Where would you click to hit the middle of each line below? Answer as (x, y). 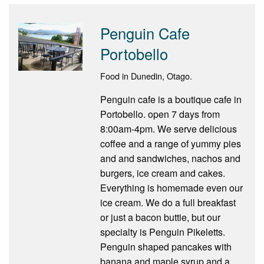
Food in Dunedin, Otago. (146, 75)
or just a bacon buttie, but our (160, 217)
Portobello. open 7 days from (160, 114)
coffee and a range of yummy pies (170, 143)
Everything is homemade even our (171, 187)
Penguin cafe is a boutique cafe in (171, 99)
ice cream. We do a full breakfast (168, 202)
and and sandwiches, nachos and (170, 158)
